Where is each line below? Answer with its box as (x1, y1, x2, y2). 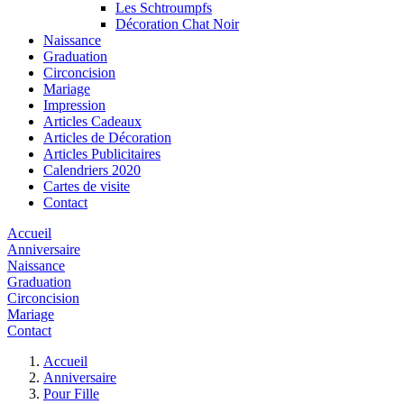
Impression (43, 96, 106, 113)
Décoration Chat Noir (115, 15, 239, 32)
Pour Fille (43, 385, 99, 401)
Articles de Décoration (43, 129, 171, 145)
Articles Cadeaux (43, 113, 142, 129)
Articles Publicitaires (43, 145, 161, 161)
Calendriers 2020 (43, 161, 141, 178)
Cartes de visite (43, 178, 130, 194)
